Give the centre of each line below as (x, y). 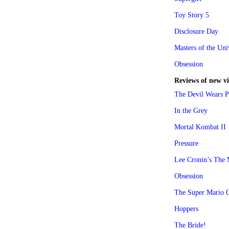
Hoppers (186, 209)
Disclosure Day (196, 31)
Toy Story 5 (192, 15)
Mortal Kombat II (200, 127)
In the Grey (191, 110)
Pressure (186, 143)
